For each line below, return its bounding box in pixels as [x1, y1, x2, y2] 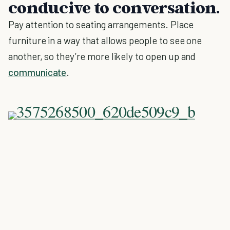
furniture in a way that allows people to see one [8, 34, 202, 46]
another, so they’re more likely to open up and [8, 50, 196, 62]
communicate [8, 66, 67, 78]
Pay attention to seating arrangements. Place [8, 18, 194, 30]
